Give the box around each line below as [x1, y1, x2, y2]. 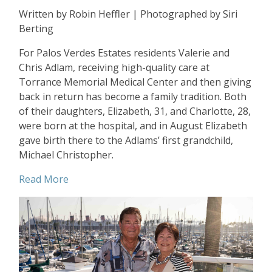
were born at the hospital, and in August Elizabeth [19, 119, 247, 133]
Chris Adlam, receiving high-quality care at [19, 61, 209, 75]
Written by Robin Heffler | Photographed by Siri [19, 7, 237, 21]
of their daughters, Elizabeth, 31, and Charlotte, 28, [19, 104, 251, 118]
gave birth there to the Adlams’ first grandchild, [19, 134, 233, 148]
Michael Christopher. [19, 148, 114, 162]
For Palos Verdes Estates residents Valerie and [19, 46, 229, 60]
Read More [19, 172, 69, 186]
